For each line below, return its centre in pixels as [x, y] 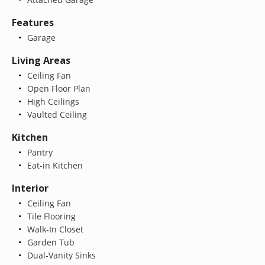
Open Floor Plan [57, 88]
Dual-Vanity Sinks [60, 255]
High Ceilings [52, 101]
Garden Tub [49, 242]
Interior [30, 188]
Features [33, 22]
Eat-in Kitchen [54, 165]
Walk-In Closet [54, 229]
